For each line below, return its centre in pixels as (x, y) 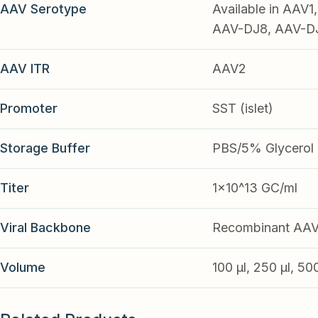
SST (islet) (242, 109)
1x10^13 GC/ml (254, 188)
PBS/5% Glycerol (263, 148)
